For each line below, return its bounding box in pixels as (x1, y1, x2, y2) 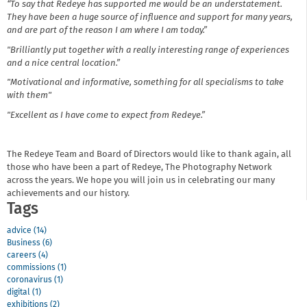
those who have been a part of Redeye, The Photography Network (7, 162, 272, 172)
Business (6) (7, 239, 52, 248)
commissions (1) (7, 264, 66, 273)
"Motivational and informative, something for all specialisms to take (7, 78, 284, 88)
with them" (7, 91, 51, 101)
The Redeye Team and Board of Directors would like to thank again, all (7, 149, 291, 159)
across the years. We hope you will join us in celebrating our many (7, 175, 275, 185)
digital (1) (7, 288, 41, 297)
